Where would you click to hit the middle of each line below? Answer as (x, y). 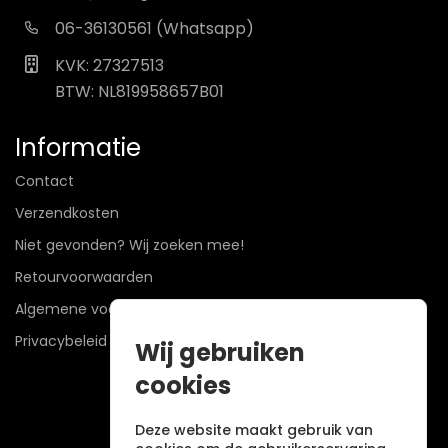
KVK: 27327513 (109, 65)
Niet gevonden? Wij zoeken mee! (129, 244)
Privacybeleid (61, 340)
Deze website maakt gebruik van (254, 430)
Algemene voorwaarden (99, 308)
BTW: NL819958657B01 (139, 91)
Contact (44, 180)
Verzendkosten (67, 212)
